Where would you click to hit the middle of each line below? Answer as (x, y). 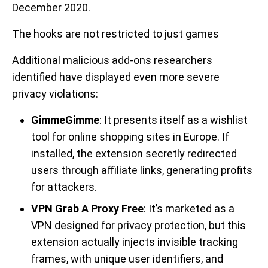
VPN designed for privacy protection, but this (138, 225)
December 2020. (51, 7)
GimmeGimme (65, 120)
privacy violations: (55, 94)
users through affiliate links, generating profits (142, 170)
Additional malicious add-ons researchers (112, 60)
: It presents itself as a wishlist (173, 120)
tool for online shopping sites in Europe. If (130, 137)
